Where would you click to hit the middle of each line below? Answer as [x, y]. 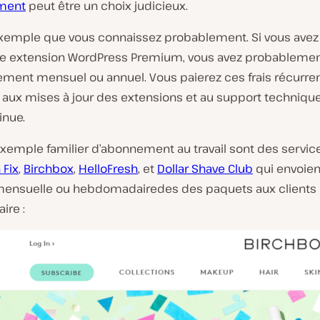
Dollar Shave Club [205, 169]
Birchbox [49, 169]
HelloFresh [108, 169]
